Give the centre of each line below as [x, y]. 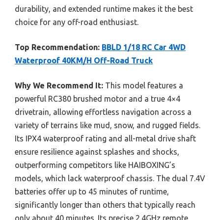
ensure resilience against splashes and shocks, [97, 151]
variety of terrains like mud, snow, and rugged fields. [108, 125]
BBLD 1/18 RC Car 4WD [144, 47]
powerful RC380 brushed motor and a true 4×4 [97, 98]
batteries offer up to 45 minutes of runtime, [92, 191]
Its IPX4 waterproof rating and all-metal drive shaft [105, 138]
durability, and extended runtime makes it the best [104, 9]
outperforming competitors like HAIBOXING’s [95, 165]
